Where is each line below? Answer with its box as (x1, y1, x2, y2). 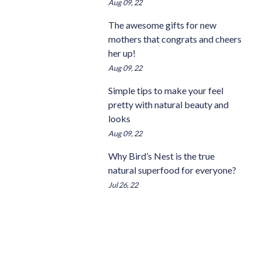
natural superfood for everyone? (108, 164, 237, 175)
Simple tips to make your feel (108, 84, 224, 96)
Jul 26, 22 (108, 180, 139, 189)
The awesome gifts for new (108, 19, 217, 30)
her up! (108, 47, 136, 58)
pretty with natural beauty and (108, 98, 229, 110)
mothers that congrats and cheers (108, 33, 242, 44)
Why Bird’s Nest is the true (108, 150, 215, 161)
